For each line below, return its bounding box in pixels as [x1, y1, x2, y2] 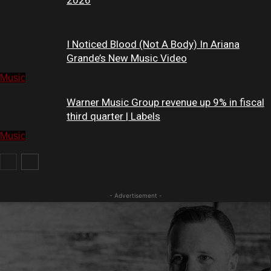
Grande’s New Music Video [67, 52, 187, 65]
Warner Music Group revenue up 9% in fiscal [67, 96, 264, 109]
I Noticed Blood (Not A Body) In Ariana [67, 38, 240, 51]
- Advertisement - [109, 192, 162, 200]
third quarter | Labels [67, 110, 160, 123]
